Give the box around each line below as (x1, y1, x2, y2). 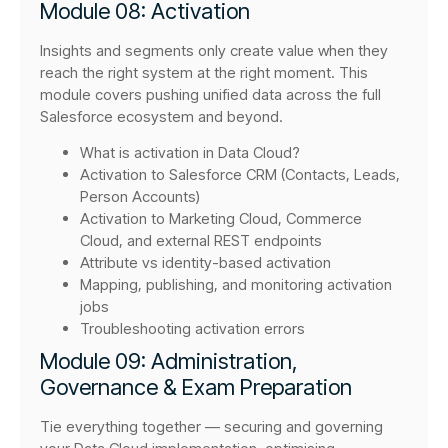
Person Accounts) (80, 187, 200, 207)
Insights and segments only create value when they (40, 40, 388, 60)
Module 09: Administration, (40, 348, 298, 375)
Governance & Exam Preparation (40, 374, 352, 401)
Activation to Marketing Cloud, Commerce (80, 209, 362, 229)
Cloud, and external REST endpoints (80, 231, 322, 251)
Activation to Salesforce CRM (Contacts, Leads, (80, 165, 400, 185)
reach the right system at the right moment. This (40, 62, 368, 82)
